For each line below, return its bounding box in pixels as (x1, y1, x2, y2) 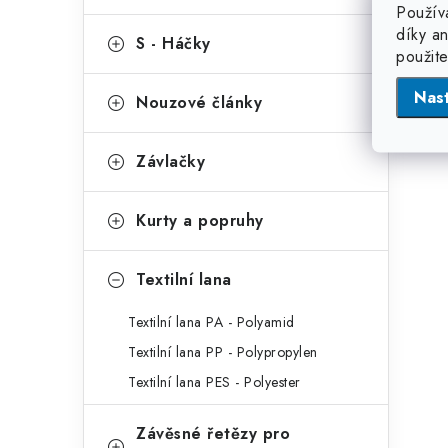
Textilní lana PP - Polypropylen (128, 342, 318, 362)
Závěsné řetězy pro (136, 422, 290, 445)
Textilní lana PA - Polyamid (128, 312, 295, 332)
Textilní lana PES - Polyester (128, 372, 301, 392)
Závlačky (136, 150, 205, 173)
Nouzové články (136, 91, 262, 114)
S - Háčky (136, 32, 211, 55)
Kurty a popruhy (136, 209, 264, 232)
